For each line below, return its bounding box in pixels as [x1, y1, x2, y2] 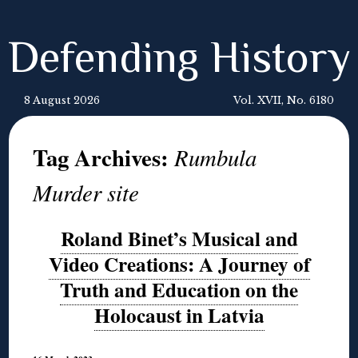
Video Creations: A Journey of [48, 249, 310, 279]
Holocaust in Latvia [93, 300, 265, 330]
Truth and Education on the [60, 275, 298, 304]
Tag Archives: [33, 141, 175, 174]
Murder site [33, 177, 140, 208]
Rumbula [174, 141, 257, 173]
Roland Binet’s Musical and [60, 224, 298, 253]
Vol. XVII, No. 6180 [233, 94, 334, 106]
